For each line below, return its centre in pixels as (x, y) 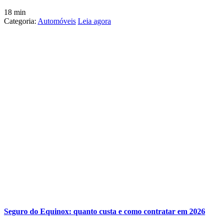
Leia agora (94, 21)
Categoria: (21, 21)
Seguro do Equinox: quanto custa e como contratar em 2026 (105, 211)
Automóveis (57, 21)
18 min (15, 12)
